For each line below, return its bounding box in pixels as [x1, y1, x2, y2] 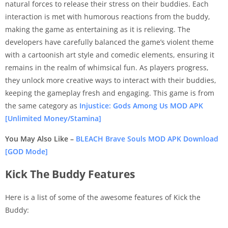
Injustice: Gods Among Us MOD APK [79, 101, 203, 110]
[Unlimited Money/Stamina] [5, 113, 101, 123]
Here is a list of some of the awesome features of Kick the [5, 192, 201, 202]
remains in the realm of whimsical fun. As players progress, [5, 63, 209, 72]
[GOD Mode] [5, 147, 48, 156]
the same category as [5, 101, 79, 110]
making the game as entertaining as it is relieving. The [5, 24, 190, 34]
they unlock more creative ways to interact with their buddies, [5, 75, 216, 85]
